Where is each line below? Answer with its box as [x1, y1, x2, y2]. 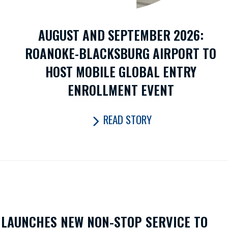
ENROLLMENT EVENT [67, 80, 174, 99]
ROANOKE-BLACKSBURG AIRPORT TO [25, 43, 217, 63]
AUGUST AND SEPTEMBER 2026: [38, 25, 204, 44]
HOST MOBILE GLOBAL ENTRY [45, 62, 196, 81]
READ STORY [103, 111, 152, 128]
